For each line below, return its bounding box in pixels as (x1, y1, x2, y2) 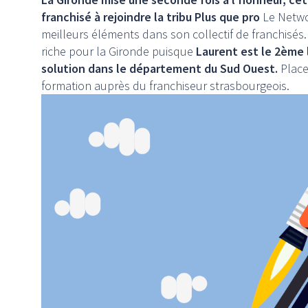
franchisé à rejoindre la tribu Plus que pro (41, 8, 260, 25)
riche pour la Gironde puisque (41, 43, 196, 59)
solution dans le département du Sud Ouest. (41, 60, 278, 76)
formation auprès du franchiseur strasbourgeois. (41, 77, 289, 93)
